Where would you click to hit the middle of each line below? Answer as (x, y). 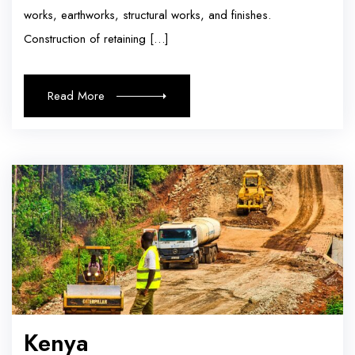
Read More (76, 96)
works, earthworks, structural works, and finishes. (147, 15)
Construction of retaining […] (96, 39)
